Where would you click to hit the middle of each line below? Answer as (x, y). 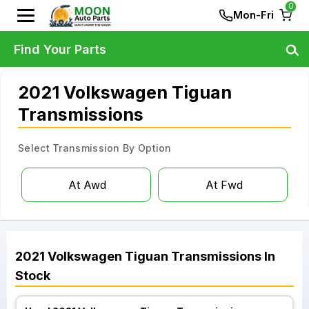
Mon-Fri (253, 15)
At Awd (87, 185)
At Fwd (224, 185)
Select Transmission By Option (95, 148)
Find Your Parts (60, 49)
